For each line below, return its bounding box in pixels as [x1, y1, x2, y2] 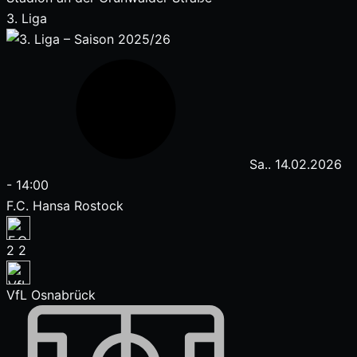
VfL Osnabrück [6, 287, 96, 303]
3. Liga [6, 10, 47, 26]
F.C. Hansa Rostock [6, 198, 124, 214]
